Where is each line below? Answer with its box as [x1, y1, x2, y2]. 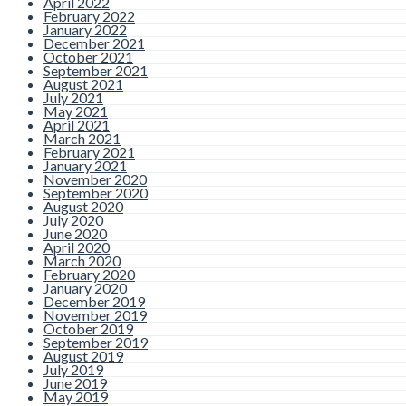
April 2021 [43, 116, 110, 134]
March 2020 [43, 252, 121, 270]
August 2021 [43, 75, 123, 93]
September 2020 [43, 184, 148, 202]
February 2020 [43, 266, 135, 284]
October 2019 [43, 320, 133, 338]
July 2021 [43, 89, 103, 107]
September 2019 [43, 333, 148, 352]
